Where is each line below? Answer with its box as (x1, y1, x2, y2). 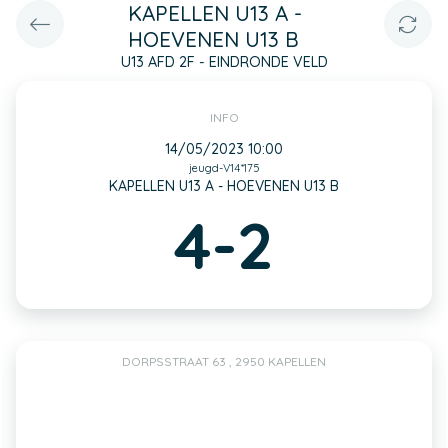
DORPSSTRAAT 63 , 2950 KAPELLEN (122, 354, 326, 369)
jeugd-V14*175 (188, 161, 260, 175)
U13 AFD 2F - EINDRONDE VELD (120, 53, 328, 71)
